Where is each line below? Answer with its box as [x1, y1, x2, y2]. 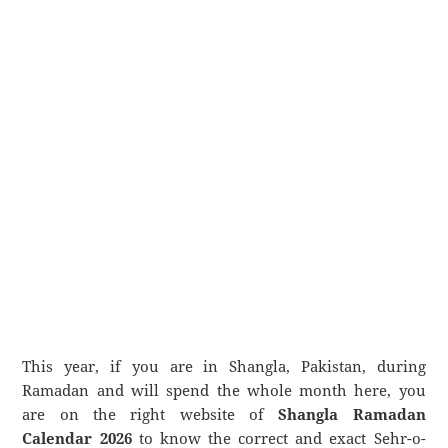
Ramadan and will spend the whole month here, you [22, 380, 426, 401]
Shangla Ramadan [278, 404, 426, 425]
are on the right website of [22, 404, 279, 425]
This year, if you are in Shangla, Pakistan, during [22, 356, 426, 377]
